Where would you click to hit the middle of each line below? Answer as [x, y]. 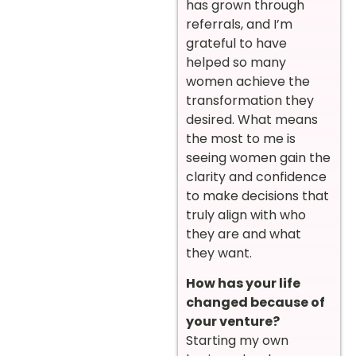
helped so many [236, 62]
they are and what [244, 234]
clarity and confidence [256, 176]
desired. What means [252, 119]
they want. [219, 253]
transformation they [250, 100]
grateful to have [236, 43]
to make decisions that [257, 195]
